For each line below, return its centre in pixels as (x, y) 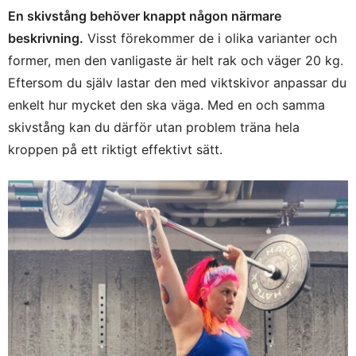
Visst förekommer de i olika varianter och (210, 38)
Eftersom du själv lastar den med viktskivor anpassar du (177, 82)
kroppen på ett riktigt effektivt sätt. (115, 149)
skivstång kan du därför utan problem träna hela (154, 127)
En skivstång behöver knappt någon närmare (145, 15)
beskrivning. (46, 38)
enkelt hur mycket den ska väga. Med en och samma (166, 104)
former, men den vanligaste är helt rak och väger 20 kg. (176, 60)
